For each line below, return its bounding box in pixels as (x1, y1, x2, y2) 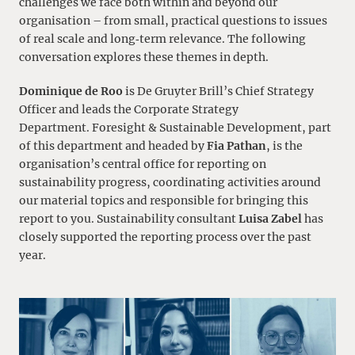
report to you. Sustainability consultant (19, 211, 239, 226)
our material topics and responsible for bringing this (19, 193, 308, 208)
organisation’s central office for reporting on (19, 156, 266, 171)
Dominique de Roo (19, 83, 123, 98)
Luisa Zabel (239, 211, 304, 226)
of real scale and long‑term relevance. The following (19, 32, 306, 47)
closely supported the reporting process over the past (19, 229, 311, 244)
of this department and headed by (19, 138, 207, 153)
